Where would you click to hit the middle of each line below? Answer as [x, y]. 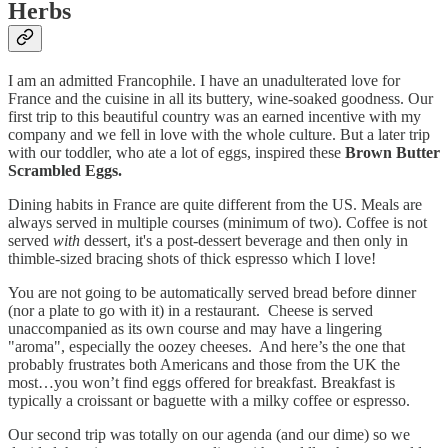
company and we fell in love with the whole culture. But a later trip [219, 134]
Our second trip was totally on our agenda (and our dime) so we [209, 434]
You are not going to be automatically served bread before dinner [212, 292]
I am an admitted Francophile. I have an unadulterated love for [204, 80]
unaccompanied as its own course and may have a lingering [195, 328]
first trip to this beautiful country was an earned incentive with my [214, 116]
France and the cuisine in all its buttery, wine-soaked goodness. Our [220, 98]
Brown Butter [392, 152]
